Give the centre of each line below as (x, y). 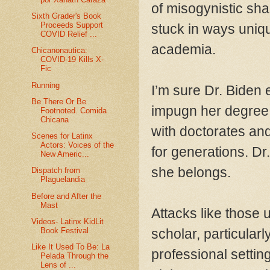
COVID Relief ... (69, 34)
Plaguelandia (63, 180)
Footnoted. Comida (74, 110)
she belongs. (193, 173)
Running (46, 85)
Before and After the (67, 196)
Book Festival (65, 230)
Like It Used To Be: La (71, 246)
